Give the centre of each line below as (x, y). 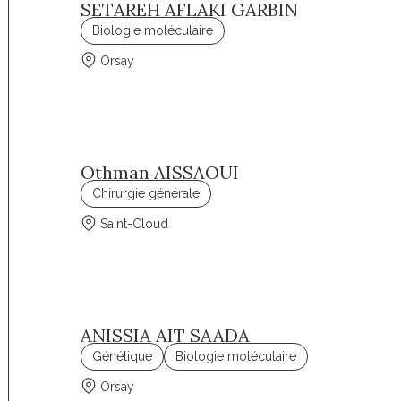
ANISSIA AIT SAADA (166, 335)
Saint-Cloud (135, 224)
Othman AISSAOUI (160, 172)
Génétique (123, 356)
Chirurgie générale (146, 193)
